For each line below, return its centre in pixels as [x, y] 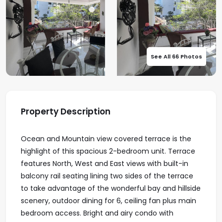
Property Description [66, 111]
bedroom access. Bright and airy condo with [97, 213]
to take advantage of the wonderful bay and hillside [111, 188]
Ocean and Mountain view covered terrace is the [106, 139]
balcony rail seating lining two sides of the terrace [107, 176]
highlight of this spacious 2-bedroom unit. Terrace [108, 151]
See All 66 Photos [176, 56]
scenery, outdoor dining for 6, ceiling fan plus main [109, 201]
